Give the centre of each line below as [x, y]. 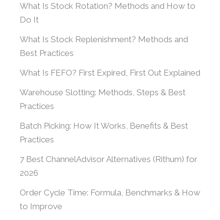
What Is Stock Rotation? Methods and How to [108, 6]
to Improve [41, 206]
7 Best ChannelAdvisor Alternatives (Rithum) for [109, 159]
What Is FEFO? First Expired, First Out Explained [110, 73]
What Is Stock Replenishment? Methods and [104, 39]
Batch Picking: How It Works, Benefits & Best [104, 126]
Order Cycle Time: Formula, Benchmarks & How [110, 192]
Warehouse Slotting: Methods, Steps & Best [103, 92]
